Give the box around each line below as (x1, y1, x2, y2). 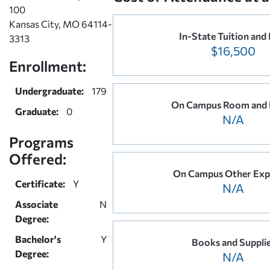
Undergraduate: (15, 84, 84, 96)
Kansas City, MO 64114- (9, 17, 112, 30)
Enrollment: (9, 57, 86, 75)
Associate (15, 198, 58, 210)
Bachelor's (15, 233, 61, 245)
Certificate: (15, 177, 65, 189)
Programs (9, 133, 74, 151)
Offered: (9, 149, 66, 168)
